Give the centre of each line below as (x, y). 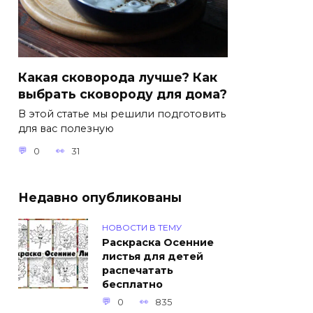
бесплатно (132, 285)
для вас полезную (66, 129)
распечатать (138, 271)
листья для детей (153, 257)
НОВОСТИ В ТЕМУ (142, 228)
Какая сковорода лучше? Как (118, 77)
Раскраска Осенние (158, 243)
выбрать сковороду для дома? (123, 94)
